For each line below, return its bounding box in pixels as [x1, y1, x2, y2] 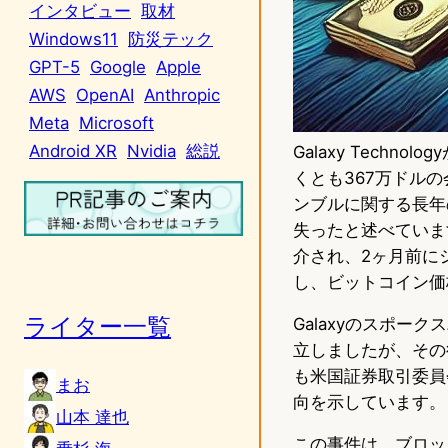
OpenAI [76, 84, 134, 105]
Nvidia [127, 140, 176, 161]
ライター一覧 [24, 311, 171, 341]
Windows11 [29, 28, 118, 49]
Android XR [29, 140, 117, 161]
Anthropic [144, 84, 220, 105]
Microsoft [79, 112, 154, 133]
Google [90, 56, 146, 77]
